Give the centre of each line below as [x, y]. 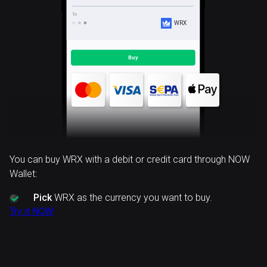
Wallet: [23, 174]
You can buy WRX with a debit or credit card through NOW [130, 159]
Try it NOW [32, 211]
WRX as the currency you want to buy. [132, 198]
